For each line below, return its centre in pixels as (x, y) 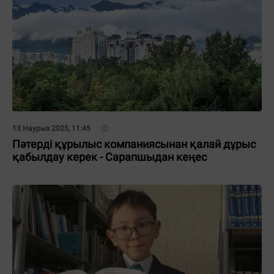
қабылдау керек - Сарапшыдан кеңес (109, 157)
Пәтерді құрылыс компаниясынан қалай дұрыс (134, 144)
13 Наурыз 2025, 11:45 (51, 128)
